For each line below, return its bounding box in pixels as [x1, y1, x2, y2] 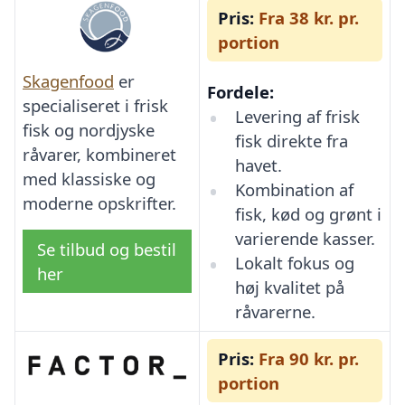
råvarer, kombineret [23, 143, 176, 166]
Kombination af [234, 178, 353, 202]
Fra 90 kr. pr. [254, 347, 359, 371]
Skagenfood [23, 70, 114, 93]
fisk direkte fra [234, 129, 348, 153]
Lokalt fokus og [234, 251, 354, 275]
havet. [234, 154, 282, 177]
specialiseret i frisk [23, 94, 168, 118]
